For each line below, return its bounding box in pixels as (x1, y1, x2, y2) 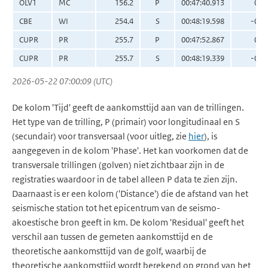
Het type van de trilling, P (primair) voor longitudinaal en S (12, 116, 240, 128)
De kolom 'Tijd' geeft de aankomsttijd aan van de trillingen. (12, 102, 244, 114)
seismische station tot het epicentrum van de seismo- (12, 202, 220, 214)
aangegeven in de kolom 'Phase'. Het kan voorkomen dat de (12, 145, 248, 157)
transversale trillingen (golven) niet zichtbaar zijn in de (12, 159, 224, 171)
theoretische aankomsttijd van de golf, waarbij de (12, 245, 206, 257)
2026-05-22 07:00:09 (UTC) (12, 75, 112, 87)
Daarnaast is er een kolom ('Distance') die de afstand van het (12, 188, 248, 200)
